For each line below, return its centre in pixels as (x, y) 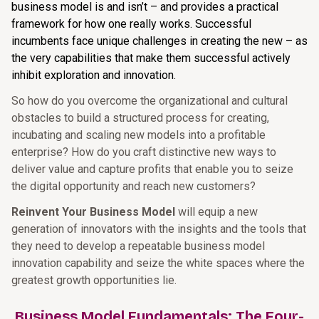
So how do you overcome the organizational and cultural (150, 101)
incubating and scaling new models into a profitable (138, 135)
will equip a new (216, 212)
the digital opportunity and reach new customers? (134, 186)
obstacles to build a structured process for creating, (140, 118)
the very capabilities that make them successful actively (151, 58)
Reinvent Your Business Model (93, 212)
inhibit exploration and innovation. (94, 75)
